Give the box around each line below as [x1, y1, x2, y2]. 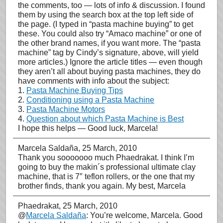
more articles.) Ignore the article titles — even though [18, 58, 203, 66]
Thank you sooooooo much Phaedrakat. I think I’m [18, 153, 194, 162]
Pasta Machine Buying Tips [26, 86, 123, 95]
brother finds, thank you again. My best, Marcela [18, 182, 186, 190]
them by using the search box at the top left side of [18, 10, 193, 19]
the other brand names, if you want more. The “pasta [18, 39, 201, 47]
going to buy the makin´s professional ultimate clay [18, 163, 196, 171]
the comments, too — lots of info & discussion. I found [18, 1, 205, 9]
